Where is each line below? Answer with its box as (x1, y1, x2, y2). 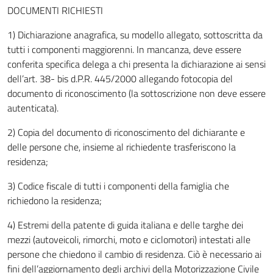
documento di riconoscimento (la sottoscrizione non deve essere (7, 86, 266, 101)
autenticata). (7, 101, 58, 115)
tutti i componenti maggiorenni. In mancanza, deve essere (7, 42, 241, 57)
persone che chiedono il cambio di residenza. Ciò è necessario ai (7, 247, 261, 261)
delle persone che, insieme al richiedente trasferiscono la (7, 140, 236, 154)
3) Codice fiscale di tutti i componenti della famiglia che (7, 179, 229, 193)
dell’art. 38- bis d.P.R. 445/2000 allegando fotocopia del (7, 71, 233, 86)
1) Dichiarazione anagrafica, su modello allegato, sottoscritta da (7, 27, 263, 42)
